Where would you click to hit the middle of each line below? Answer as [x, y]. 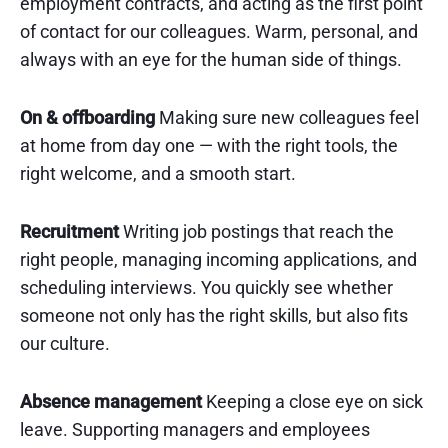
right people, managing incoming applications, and [218, 259]
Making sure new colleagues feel [287, 117]
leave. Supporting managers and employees [195, 429]
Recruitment [69, 231]
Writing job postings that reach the [256, 231]
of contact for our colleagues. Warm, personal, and [219, 31]
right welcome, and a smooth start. [158, 173]
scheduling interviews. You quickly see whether [206, 287]
